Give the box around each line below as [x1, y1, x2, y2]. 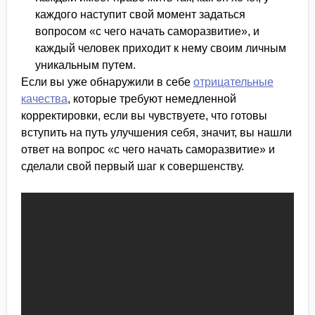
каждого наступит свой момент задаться [35, 8, 245, 20]
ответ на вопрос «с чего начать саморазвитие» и [21, 143, 275, 155]
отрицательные [193, 76, 274, 88]
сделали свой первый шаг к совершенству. [21, 160, 244, 172]
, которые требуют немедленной [67, 93, 236, 105]
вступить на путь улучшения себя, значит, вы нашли [21, 127, 292, 139]
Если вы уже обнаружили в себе [21, 76, 193, 88]
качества [21, 93, 67, 105]
